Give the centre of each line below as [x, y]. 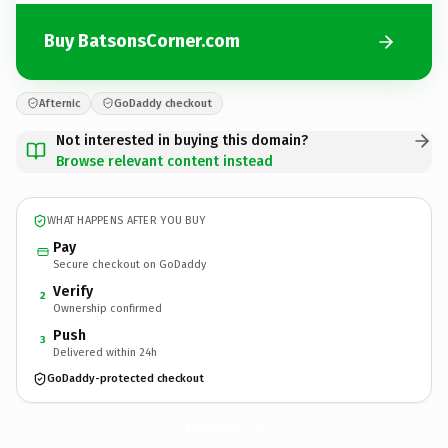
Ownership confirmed [107, 308]
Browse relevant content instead [164, 161]
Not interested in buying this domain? [182, 140]
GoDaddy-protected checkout [125, 378]
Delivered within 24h [105, 352]
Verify [73, 291]
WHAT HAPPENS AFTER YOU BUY [126, 220]
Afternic [59, 103]
